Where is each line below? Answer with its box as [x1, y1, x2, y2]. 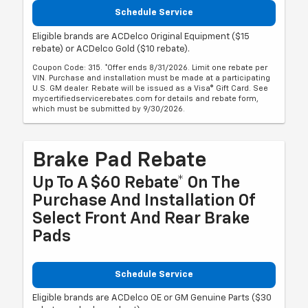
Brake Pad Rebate [32, 150, 208, 171]
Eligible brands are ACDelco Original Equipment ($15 [32, 32, 250, 41]
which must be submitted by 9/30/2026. [32, 104, 186, 113]
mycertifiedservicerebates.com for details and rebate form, [32, 94, 259, 102]
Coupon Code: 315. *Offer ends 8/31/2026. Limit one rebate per [32, 63, 268, 71]
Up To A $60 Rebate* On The [32, 174, 241, 191]
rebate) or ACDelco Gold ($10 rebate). [32, 44, 190, 54]
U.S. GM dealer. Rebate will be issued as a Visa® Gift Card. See [32, 84, 269, 92]
